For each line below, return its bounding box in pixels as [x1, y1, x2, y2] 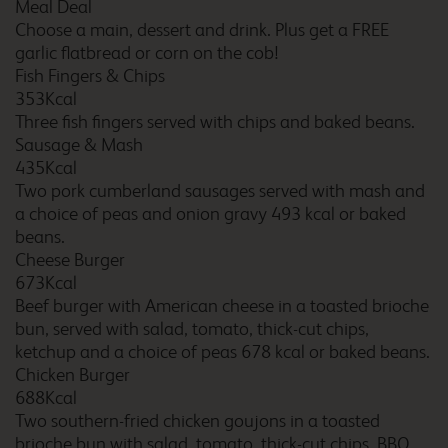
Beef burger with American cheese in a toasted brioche [15, 295, 429, 317]
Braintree [176, 63, 246, 84]
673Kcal [15, 272, 77, 294]
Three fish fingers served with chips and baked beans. [15, 111, 415, 133]
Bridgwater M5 [176, 384, 288, 405]
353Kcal [15, 88, 77, 110]
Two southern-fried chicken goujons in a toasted [15, 410, 380, 432]
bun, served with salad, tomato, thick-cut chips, [15, 318, 369, 340]
